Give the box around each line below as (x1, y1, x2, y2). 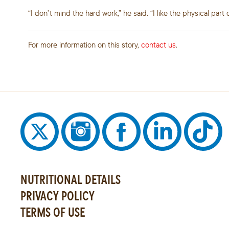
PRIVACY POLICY (20, 187, 95, 204)
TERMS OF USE (20, 203, 85, 220)
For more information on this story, (28, 40, 141, 50)
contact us (141, 40, 176, 50)
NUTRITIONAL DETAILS (20, 171, 121, 188)
